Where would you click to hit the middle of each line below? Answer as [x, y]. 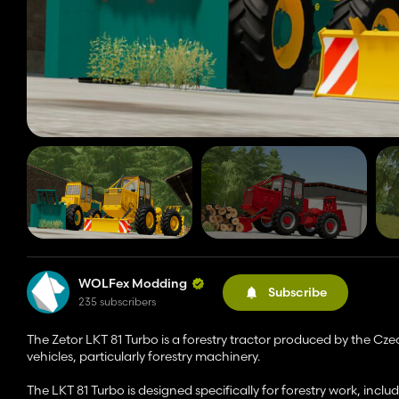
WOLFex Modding [133, 284]
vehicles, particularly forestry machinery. [143, 357]
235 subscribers [117, 302]
